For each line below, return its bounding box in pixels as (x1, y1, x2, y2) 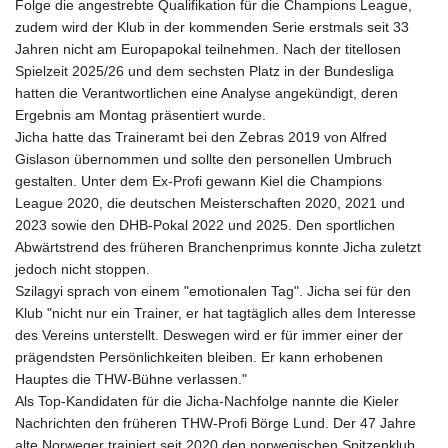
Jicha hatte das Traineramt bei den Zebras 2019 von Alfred (15, 129, 387, 146)
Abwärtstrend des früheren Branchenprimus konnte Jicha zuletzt (15, 239, 421, 256)
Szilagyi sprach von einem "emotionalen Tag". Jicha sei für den (15, 283, 411, 300)
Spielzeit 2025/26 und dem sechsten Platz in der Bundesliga (15, 63, 394, 80)
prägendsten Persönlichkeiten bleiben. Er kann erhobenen (15, 349, 383, 366)
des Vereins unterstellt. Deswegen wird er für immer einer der (15, 327, 403, 344)
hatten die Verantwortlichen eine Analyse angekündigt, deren (15, 85, 398, 102)
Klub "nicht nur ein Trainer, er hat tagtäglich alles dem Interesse (15, 305, 416, 322)
